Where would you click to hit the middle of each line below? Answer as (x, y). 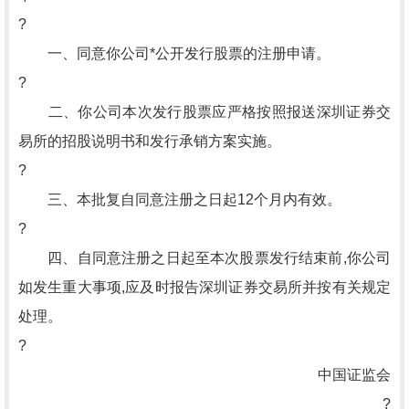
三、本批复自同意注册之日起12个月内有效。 (180, 199)
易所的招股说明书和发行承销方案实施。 (150, 141)
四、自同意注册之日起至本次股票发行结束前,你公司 (204, 258)
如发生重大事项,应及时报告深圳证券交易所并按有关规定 (204, 287)
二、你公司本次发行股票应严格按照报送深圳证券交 (204, 112)
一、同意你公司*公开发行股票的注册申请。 (174, 53)
